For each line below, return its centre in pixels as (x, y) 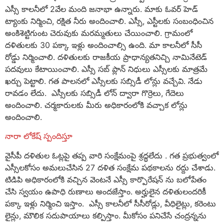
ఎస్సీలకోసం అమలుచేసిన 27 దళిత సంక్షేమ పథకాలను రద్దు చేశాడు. (110, 167)
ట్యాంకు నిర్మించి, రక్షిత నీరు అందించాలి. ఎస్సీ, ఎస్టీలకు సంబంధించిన (109, 21)
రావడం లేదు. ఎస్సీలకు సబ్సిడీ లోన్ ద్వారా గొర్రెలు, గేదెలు (94, 93)
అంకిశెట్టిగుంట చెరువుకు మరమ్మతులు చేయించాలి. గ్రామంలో (99, 33)
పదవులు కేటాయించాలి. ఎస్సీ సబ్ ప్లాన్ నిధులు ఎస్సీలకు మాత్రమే (106, 69)
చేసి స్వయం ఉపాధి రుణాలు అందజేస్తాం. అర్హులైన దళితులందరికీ (105, 191)
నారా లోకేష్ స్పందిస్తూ (39, 136)
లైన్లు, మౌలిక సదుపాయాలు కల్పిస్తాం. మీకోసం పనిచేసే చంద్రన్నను (106, 215)
